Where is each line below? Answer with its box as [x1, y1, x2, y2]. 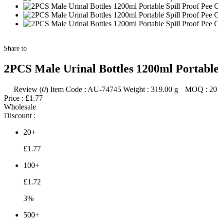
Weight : [123, 85, 149, 93]
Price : [4, 93, 23, 102]
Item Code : [50, 85, 86, 93]
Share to [4, 45, 27, 52]
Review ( [14, 85, 42, 93]
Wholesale [4, 102, 36, 111]
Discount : [4, 111, 36, 120]
